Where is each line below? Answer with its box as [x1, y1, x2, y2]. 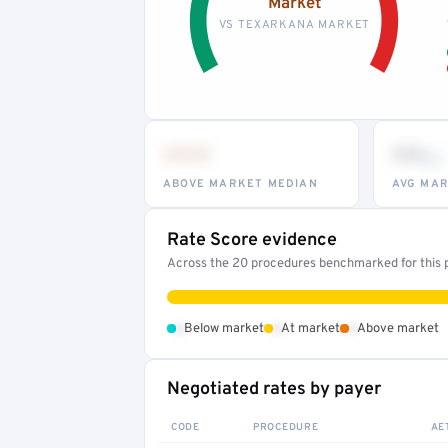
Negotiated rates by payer [167, 377, 381, 401]
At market [281, 320, 340, 337]
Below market [184, 320, 264, 337]
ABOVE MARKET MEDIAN [163, 176, 318, 191]
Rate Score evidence [167, 228, 337, 252]
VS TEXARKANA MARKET [218, 17, 370, 32]
